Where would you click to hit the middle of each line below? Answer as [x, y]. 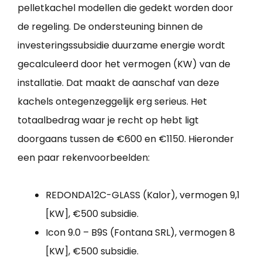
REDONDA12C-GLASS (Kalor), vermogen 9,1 [143, 195]
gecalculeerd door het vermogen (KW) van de [124, 64]
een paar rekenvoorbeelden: [84, 157]
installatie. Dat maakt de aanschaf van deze [118, 82]
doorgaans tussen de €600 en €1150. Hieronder [126, 139]
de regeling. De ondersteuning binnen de [110, 26]
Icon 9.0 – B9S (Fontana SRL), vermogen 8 [140, 232]
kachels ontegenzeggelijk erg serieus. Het [112, 101]
